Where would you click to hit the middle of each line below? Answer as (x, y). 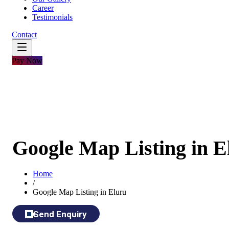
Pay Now (27, 61)
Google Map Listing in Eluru (79, 192)
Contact (24, 35)
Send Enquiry (60, 214)
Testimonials (52, 17)
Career (43, 8)
